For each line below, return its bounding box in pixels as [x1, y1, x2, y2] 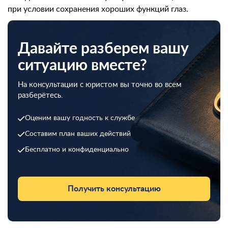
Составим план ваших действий [25, 130, 131, 137]
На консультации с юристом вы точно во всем [18, 81, 182, 89]
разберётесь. [18, 92, 63, 99]
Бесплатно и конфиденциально [25, 146, 129, 153]
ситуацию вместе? [18, 58, 147, 73]
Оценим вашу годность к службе [25, 115, 135, 122]
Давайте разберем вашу [18, 41, 189, 56]
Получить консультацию [67, 185, 161, 193]
